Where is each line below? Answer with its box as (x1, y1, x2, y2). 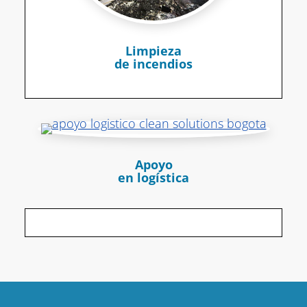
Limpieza (125, 42, 182, 60)
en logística (118, 169, 189, 186)
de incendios (114, 56, 193, 73)
